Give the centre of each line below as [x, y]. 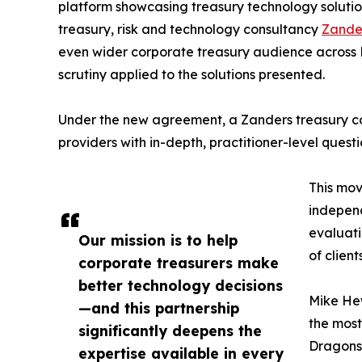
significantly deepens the [170, 331]
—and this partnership [159, 308]
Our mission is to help [158, 240]
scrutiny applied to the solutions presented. [192, 75]
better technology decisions [181, 286]
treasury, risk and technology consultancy [190, 29]
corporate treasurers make [179, 263]
